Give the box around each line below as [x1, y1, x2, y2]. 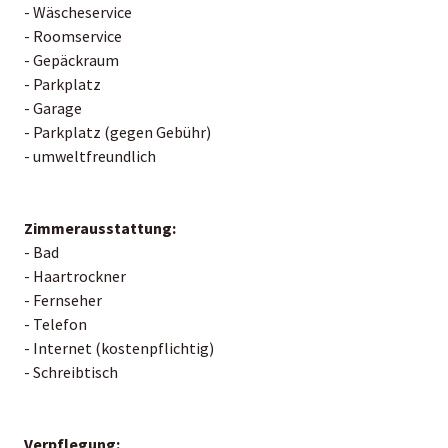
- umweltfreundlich [24, 145, 156, 166]
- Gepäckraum [24, 49, 119, 70]
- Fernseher [24, 289, 102, 310]
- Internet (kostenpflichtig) [24, 337, 214, 358]
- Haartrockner [24, 265, 126, 286]
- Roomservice [24, 25, 122, 46]
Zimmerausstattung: [24, 217, 176, 238]
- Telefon [24, 313, 87, 334]
